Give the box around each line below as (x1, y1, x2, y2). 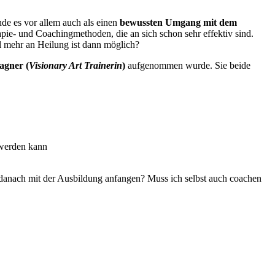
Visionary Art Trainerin (29, 60, 122, 71)
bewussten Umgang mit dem (120, 17, 237, 28)
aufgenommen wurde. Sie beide (125, 60, 250, 71)
